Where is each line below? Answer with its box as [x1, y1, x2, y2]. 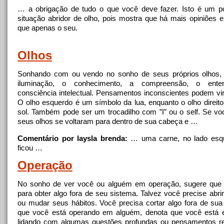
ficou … [17, 143, 42, 152]
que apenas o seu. [17, 23, 77, 32]
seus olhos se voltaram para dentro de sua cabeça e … [17, 117, 198, 125]
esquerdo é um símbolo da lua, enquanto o [39, 98, 188, 106]
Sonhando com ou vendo [17, 69, 107, 78]
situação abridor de [17, 14, 84, 22]
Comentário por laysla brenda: [17, 134, 127, 142]
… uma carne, [127, 134, 183, 142]
